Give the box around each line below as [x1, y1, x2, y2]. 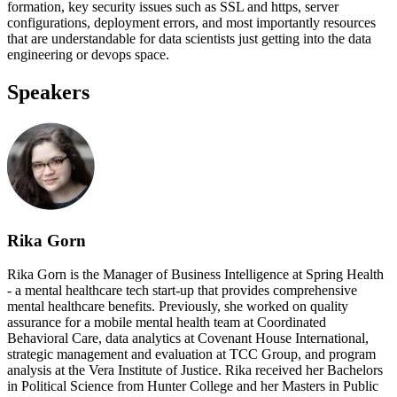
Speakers [7, 80, 90, 104]
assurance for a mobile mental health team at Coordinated [7, 315, 326, 331]
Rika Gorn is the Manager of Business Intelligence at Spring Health [7, 267, 384, 283]
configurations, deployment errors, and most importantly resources [7, 15, 376, 30]
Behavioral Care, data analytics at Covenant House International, [7, 331, 369, 346]
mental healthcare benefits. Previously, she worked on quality [7, 299, 348, 315]
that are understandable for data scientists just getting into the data [7, 31, 371, 46]
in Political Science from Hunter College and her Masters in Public [7, 378, 378, 394]
